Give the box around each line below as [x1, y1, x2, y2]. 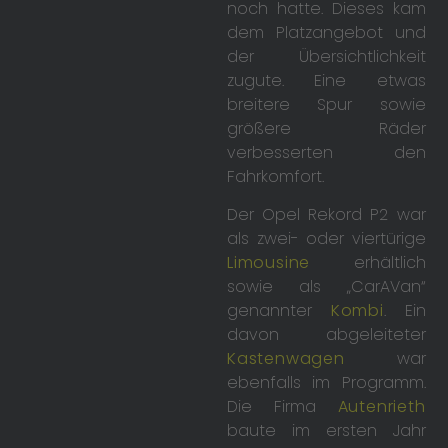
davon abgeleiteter [227, 323, 426, 347]
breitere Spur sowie [227, 92, 426, 116]
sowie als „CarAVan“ [227, 275, 426, 299]
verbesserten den [227, 140, 426, 164]
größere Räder [227, 116, 426, 140]
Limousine [227, 251, 311, 275]
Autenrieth [337, 395, 426, 419]
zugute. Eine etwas [227, 68, 426, 92]
